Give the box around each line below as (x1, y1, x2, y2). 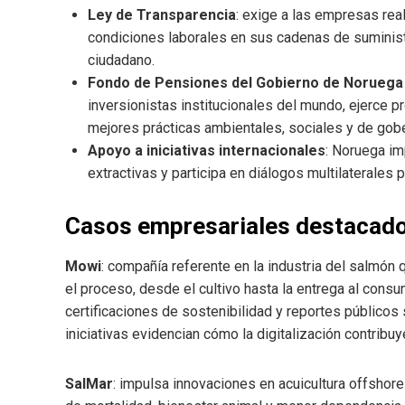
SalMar (65, 374, 113, 392)
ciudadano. (88, 51, 155, 69)
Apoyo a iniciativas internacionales (88, 141, 325, 159)
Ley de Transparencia (88, 5, 236, 24)
